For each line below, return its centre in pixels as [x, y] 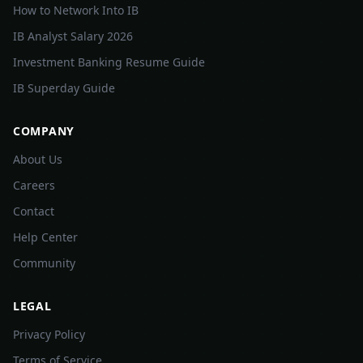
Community [44, 263]
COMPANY [44, 131]
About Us [38, 159]
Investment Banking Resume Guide [109, 62]
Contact [34, 211]
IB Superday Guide [64, 88]
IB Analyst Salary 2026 [73, 36]
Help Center [45, 237]
